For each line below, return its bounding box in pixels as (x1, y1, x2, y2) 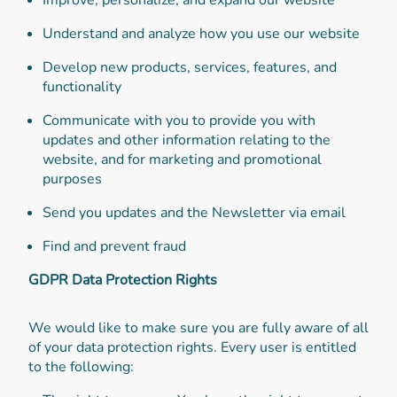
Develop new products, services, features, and (43, 57, 337, 77)
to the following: (28, 356, 134, 377)
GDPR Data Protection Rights (28, 269, 217, 290)
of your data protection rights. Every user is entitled (28, 337, 356, 357)
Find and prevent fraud (43, 236, 186, 256)
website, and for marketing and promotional (43, 149, 322, 169)
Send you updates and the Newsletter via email (43, 202, 346, 222)
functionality (43, 76, 121, 97)
